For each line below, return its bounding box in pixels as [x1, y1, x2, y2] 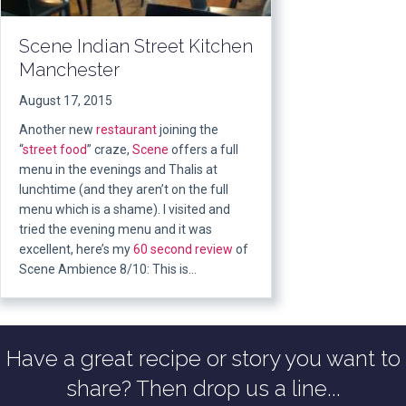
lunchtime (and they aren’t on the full [19, 181, 228, 197]
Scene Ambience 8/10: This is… [19, 261, 197, 276]
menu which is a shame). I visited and [19, 201, 230, 217]
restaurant [96, 121, 157, 137]
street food [23, 141, 87, 157]
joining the [157, 121, 218, 137]
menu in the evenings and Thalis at [19, 161, 217, 177]
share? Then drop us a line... [65, 374, 341, 401]
